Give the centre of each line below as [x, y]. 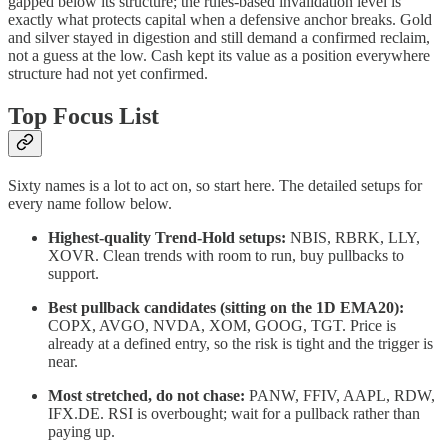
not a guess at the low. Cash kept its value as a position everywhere [219, 56]
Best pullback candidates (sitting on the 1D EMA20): [226, 307]
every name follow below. [90, 203]
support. [73, 273]
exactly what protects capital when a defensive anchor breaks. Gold [220, 20]
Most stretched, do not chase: [146, 395]
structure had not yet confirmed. [108, 74]
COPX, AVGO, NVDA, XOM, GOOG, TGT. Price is [222, 325]
